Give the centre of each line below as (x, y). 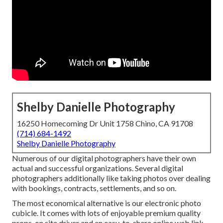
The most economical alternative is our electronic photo (107, 203)
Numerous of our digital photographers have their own (104, 158)
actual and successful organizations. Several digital (98, 168)
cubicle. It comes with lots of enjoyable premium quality (106, 213)
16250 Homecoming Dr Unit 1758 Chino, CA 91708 (105, 123)
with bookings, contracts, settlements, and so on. (94, 188)
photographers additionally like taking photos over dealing (111, 178)
